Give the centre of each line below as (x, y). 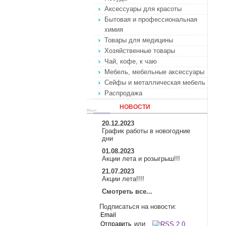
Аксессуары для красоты (143, 9)
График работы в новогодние (146, 131)
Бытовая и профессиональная (151, 19)
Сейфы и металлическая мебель (155, 82)
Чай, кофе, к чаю (131, 61)
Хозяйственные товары (140, 51)
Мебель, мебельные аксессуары (154, 72)
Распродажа (123, 93)
